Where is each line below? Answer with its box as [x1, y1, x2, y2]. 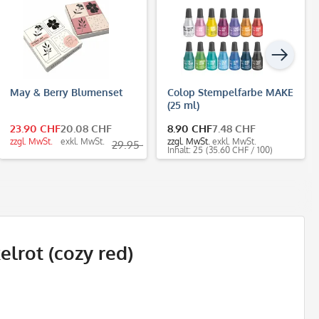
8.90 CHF [167, 121, 213, 135]
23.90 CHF [9, 121, 61, 135]
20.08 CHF [60, 121, 112, 135]
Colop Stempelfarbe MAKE [167, 85, 294, 98]
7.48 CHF [212, 121, 256, 135]
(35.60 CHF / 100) [206, 144, 273, 155]
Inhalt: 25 [167, 144, 204, 155]
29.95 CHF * [111, 137, 171, 152]
